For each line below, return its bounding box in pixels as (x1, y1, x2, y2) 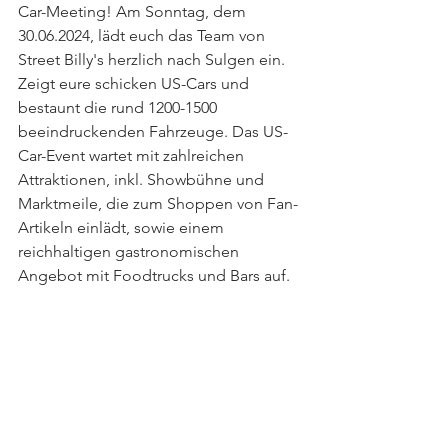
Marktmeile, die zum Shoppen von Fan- (18, 193, 298, 213)
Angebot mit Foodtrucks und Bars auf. (18, 265, 290, 285)
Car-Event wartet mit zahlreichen (18, 145, 248, 165)
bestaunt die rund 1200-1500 (18, 97, 221, 117)
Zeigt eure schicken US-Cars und (18, 73, 253, 93)
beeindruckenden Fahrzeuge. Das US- (18, 121, 288, 141)
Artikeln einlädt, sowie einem (18, 217, 228, 237)
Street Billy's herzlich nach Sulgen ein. (18, 49, 289, 69)
